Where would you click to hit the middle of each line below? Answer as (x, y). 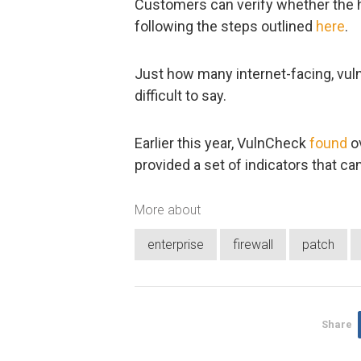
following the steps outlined (225, 26)
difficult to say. (180, 95)
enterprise (176, 245)
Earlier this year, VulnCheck (222, 143)
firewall (253, 245)
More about (168, 210)
